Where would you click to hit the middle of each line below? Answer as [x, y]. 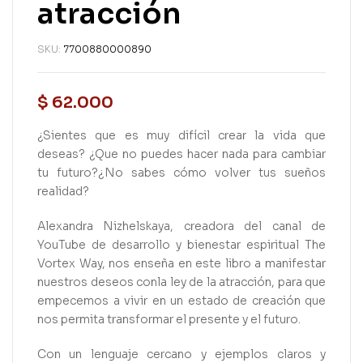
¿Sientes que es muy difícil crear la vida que [181, 135]
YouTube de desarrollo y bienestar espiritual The [181, 244]
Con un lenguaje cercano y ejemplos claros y [181, 354]
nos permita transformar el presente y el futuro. [169, 319]
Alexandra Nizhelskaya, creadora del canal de [181, 226]
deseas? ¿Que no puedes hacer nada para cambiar [181, 154]
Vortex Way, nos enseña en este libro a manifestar [181, 263]
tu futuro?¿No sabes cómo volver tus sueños [181, 173]
